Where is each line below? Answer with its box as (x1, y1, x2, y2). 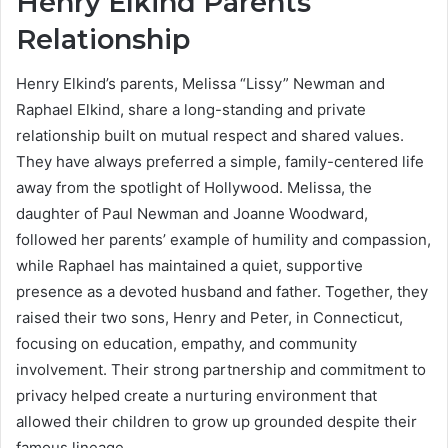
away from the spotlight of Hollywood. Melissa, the (16, 178, 372, 198)
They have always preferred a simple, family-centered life (16, 152, 424, 172)
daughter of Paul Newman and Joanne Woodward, (16, 204, 368, 224)
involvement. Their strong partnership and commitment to (16, 360, 426, 380)
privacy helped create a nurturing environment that (16, 386, 377, 406)
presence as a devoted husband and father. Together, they (16, 282, 428, 302)
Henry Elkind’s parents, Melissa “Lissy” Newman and (16, 74, 385, 94)
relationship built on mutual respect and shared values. (16, 126, 404, 146)
